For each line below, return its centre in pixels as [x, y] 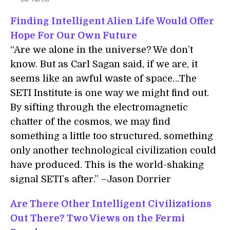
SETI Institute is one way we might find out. [110, 93]
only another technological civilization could [113, 150]
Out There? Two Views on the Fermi [98, 218]
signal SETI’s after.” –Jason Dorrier [91, 179]
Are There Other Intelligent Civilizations [111, 204]
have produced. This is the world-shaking [107, 165]
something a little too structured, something [112, 136]
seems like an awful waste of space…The [103, 79]
